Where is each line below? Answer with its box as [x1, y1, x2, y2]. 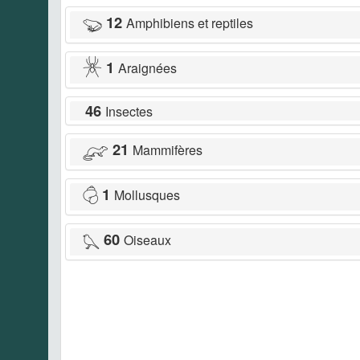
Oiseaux [124, 231, 171, 250]
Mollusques [114, 186, 180, 205]
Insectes [105, 102, 153, 121]
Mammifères [133, 141, 202, 160]
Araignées [118, 59, 177, 78]
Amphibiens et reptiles [126, 14, 253, 33]
